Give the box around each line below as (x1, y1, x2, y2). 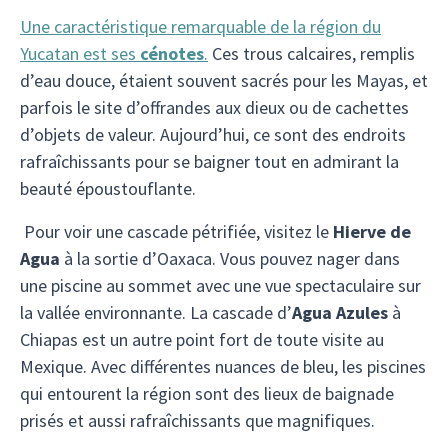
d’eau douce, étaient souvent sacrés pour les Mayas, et (20, 69, 428, 92)
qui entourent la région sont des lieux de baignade (20, 382, 394, 405)
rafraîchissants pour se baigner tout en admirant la (20, 150, 399, 173)
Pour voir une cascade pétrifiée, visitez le (20, 220, 333, 243)
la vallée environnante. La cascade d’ (20, 301, 292, 324)
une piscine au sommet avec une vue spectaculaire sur (20, 274, 421, 297)
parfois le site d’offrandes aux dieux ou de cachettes (20, 96, 409, 119)
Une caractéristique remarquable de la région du (20, 15, 381, 38)
